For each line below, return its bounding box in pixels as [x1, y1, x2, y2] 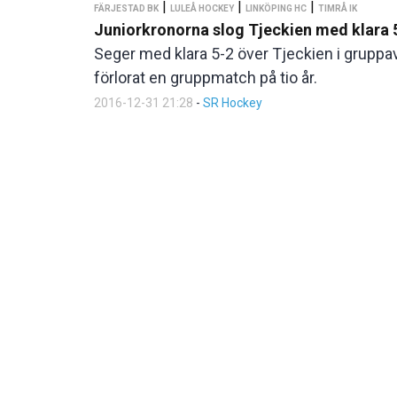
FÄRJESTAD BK [94, 4, 159, 13]
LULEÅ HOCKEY [170, 4, 234, 13]
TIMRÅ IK [318, 4, 357, 13]
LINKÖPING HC [245, 4, 307, 13]
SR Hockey [203, 96, 262, 110]
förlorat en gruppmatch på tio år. [94, 68, 317, 87]
